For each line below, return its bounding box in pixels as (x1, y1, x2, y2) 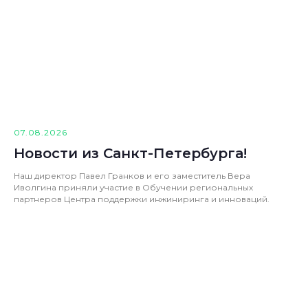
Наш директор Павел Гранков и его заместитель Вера (14, 170, 250, 181)
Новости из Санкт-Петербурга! (14, 145, 247, 162)
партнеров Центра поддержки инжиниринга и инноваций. (14, 194, 269, 205)
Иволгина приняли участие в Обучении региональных (14, 182, 253, 193)
